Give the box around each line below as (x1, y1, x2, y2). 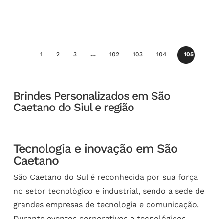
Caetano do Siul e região (13, 101, 134, 114)
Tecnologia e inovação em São (13, 141, 178, 156)
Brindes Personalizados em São (13, 89, 171, 103)
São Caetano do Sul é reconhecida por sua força (13, 173, 198, 182)
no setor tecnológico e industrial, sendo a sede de (13, 186, 205, 196)
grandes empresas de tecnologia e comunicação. (13, 200, 199, 210)
